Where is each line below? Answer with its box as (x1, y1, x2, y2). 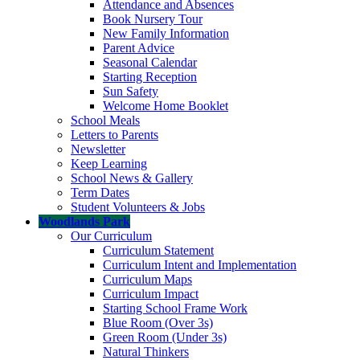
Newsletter (71, 141, 125, 156)
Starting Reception (103, 69, 197, 84)
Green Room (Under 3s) (103, 329, 227, 344)
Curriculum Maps (103, 272, 192, 286)
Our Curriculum (71, 228, 152, 243)
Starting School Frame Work (103, 301, 247, 315)
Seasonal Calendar (103, 55, 197, 69)
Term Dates (71, 185, 129, 199)
